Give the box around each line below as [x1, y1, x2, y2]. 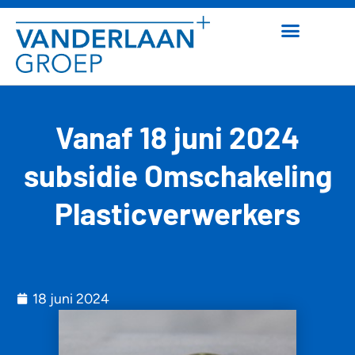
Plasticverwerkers [55, 194, 300, 231]
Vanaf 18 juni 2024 [55, 118, 300, 155]
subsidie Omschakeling [23, 156, 332, 193]
